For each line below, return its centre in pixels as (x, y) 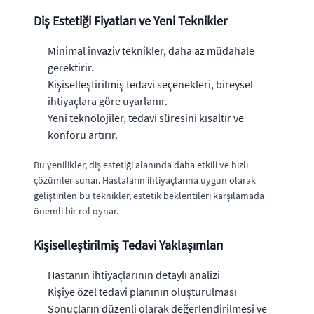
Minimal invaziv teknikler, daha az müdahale (151, 50)
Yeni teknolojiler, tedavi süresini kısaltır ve (146, 118)
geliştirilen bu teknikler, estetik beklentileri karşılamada (149, 196)
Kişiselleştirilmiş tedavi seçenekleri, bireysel (150, 84)
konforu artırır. (83, 135)
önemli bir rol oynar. (76, 211)
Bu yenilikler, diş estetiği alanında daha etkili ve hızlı (141, 165)
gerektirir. (71, 67)
